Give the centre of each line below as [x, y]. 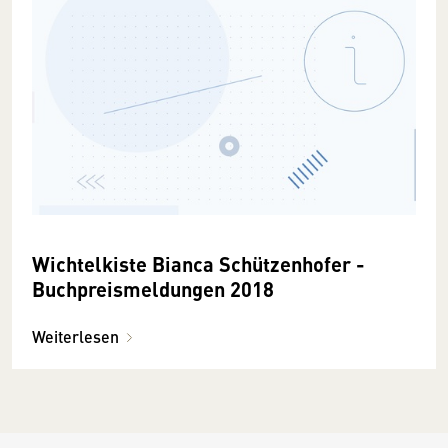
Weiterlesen [75, 336]
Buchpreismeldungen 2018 [153, 288]
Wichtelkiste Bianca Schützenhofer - [198, 263]
